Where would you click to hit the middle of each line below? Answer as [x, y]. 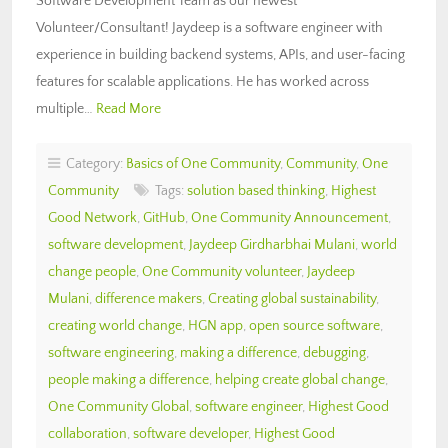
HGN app [215, 325]
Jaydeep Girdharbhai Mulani [272, 244]
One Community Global [118, 406]
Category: [93, 163]
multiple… [66, 108]
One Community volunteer [221, 271]
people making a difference [128, 379]
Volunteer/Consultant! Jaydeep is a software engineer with [209, 27]
